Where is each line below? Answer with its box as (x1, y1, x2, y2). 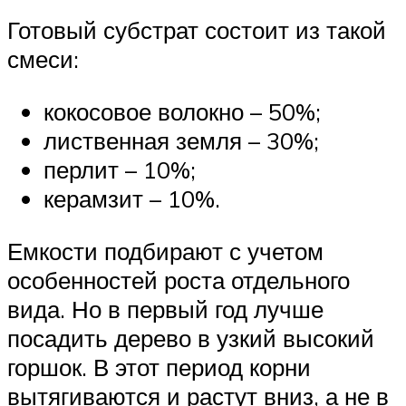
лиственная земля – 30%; (43, 125, 319, 155)
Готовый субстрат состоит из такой (7, 15, 386, 45)
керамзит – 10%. (43, 183, 220, 213)
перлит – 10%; (43, 154, 196, 184)
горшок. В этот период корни (7, 352, 311, 382)
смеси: (7, 44, 79, 74)
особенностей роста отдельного (7, 265, 350, 295)
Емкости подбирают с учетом (7, 236, 324, 266)
